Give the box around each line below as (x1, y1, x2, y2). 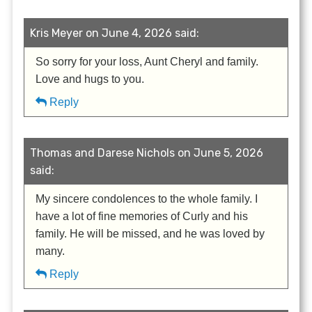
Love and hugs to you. (36, 73, 145, 86)
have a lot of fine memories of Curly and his (36, 210, 249, 223)
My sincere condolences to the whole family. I (36, 193, 258, 205)
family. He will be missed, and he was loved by (36, 228, 265, 240)
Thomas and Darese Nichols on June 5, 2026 (30, 146, 264, 160)
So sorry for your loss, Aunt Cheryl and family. (36, 56, 259, 68)
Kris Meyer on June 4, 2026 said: (30, 26, 200, 40)
